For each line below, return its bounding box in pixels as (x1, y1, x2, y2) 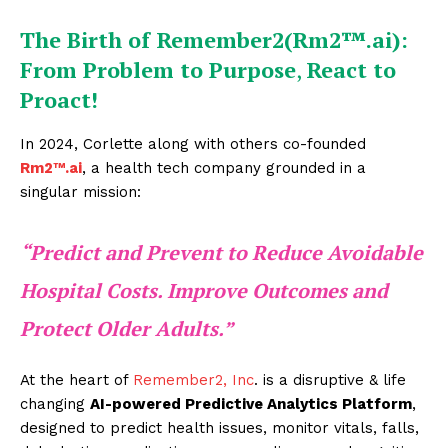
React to (306, 55, 396, 84)
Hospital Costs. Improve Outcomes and (20, 277, 388, 304)
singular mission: (20, 183, 141, 201)
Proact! (20, 85, 104, 114)
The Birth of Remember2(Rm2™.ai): (20, 25, 408, 54)
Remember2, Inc (133, 371, 254, 389)
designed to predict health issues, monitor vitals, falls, (20, 419, 419, 437)
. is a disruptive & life (254, 371, 406, 389)
